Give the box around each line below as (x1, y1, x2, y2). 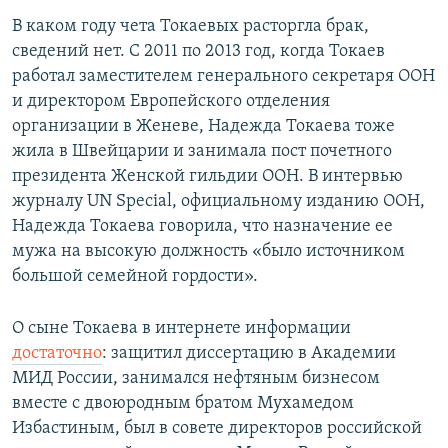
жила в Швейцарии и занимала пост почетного (12, 142, 392, 162)
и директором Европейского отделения (12, 92, 330, 112)
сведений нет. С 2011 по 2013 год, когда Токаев (12, 42, 385, 62)
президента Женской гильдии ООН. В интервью (12, 167, 403, 187)
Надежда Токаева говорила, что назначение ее (12, 217, 393, 237)
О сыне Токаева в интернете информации (12, 319, 351, 339)
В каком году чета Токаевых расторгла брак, (12, 17, 369, 37)
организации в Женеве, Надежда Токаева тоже (12, 117, 395, 137)
